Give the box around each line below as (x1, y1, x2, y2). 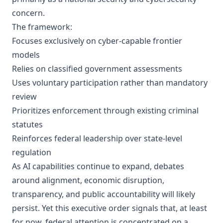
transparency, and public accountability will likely (12, 189, 195, 200)
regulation (12, 147, 51, 158)
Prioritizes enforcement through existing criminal (12, 105, 199, 116)
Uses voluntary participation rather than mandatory (12, 77, 208, 88)
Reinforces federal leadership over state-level (12, 133, 182, 144)
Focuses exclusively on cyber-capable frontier (12, 35, 182, 46)
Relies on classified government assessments (12, 63, 182, 74)
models (12, 49, 40, 60)
